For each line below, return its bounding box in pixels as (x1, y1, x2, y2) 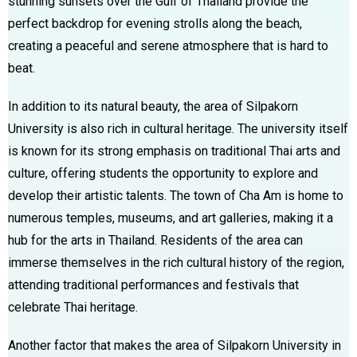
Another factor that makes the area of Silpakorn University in (8, 337, 341, 353)
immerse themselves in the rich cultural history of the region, (8, 254, 344, 270)
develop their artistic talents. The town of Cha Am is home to (8, 187, 343, 203)
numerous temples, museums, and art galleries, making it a (8, 210, 333, 226)
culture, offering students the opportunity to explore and (8, 165, 318, 181)
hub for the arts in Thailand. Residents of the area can (8, 232, 303, 248)
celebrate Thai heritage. (8, 299, 138, 315)
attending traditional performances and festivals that (8, 277, 299, 292)
